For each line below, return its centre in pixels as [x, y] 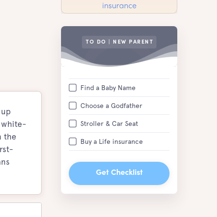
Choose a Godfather [111, 106]
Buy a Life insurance [112, 141]
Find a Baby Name [108, 88]
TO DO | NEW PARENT [119, 42]
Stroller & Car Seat [109, 124]
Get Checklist [119, 173]
